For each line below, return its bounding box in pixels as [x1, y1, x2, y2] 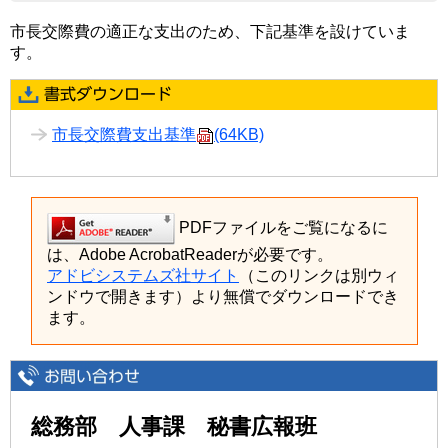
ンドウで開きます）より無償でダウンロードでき [47, 288, 399, 305]
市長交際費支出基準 [52, 126, 196, 143]
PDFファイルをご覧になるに [175, 219, 388, 237]
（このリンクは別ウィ [239, 267, 399, 284]
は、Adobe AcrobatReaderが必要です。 [47, 246, 333, 263]
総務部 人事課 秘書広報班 [31, 414, 317, 439]
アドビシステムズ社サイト [47, 267, 239, 284]
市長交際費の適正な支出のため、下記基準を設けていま [10, 23, 410, 40]
